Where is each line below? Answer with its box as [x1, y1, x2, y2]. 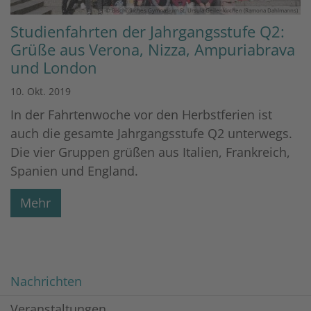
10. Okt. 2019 [10, 85, 71, 99]
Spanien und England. [10, 162, 138, 180]
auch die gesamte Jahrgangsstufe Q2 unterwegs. [10, 125, 292, 142]
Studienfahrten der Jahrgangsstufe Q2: [10, 22, 285, 42]
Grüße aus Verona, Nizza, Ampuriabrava [10, 40, 295, 60]
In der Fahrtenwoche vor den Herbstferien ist [10, 106, 272, 124]
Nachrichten [10, 272, 82, 289]
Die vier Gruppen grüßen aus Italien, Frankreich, [10, 144, 290, 161]
